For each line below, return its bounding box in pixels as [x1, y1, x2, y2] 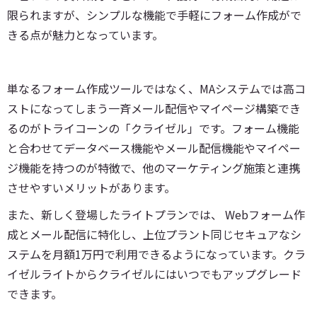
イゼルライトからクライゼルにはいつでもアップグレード [7, 265, 301, 282]
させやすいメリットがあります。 [7, 178, 175, 196]
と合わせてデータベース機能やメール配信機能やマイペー [7, 139, 301, 156]
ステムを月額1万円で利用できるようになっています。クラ [7, 245, 306, 263]
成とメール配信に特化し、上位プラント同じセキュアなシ [7, 225, 301, 243]
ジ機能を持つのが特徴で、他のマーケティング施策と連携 [7, 158, 300, 176]
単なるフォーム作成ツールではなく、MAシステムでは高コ [7, 79, 306, 97]
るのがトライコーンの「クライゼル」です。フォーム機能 [7, 119, 299, 137]
